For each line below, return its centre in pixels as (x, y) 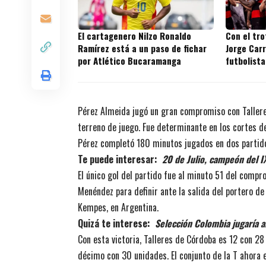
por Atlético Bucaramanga (129, 61)
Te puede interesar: (120, 159)
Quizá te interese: (116, 224)
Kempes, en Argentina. (118, 208)
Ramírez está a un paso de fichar (142, 48)
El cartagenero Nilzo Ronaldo (134, 36)
